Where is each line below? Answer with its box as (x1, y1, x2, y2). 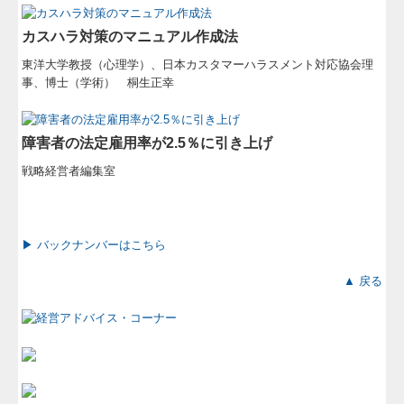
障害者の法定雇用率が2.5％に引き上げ (22, 135, 273, 151)
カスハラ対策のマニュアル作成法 (22, 29, 239, 45)
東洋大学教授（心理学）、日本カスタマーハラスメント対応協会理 (22, 58, 374, 72)
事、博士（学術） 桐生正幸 (22, 76, 175, 90)
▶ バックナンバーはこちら (22, 238, 167, 252)
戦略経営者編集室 (22, 164, 116, 179)
